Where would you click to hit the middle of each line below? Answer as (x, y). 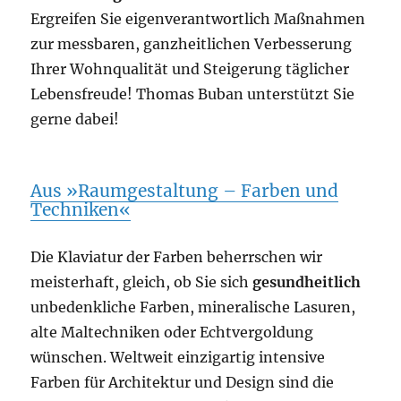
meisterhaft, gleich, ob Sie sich (142, 282)
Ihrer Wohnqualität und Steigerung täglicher (190, 69)
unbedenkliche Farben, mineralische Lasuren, (193, 307)
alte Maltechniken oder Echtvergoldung (172, 332)
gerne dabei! (75, 119)
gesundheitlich (307, 282)
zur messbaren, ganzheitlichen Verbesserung (192, 44)
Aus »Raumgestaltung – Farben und (185, 191)
